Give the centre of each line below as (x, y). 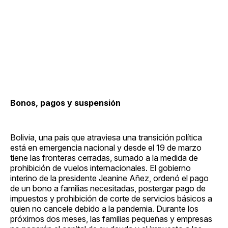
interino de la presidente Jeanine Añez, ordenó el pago (109, 178)
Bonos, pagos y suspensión (65, 103)
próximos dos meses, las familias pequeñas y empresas (111, 219)
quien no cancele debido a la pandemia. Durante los (104, 208)
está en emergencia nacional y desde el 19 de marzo (106, 147)
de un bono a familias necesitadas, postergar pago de (108, 188)
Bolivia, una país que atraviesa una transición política (106, 137)
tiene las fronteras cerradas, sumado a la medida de (104, 158)
